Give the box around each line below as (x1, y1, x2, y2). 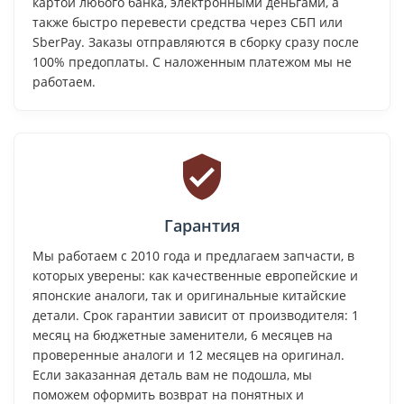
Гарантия (164, 214, 240, 236)
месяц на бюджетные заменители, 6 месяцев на (32, 326, 333, 344)
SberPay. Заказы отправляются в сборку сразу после (32, 32, 359, 50)
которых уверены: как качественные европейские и (32, 266, 358, 284)
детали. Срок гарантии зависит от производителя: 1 (32, 306, 359, 324)
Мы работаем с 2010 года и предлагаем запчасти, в (32, 246, 354, 264)
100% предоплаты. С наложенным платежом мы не (32, 52, 352, 70)
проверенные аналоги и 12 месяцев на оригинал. (32, 345, 344, 363)
